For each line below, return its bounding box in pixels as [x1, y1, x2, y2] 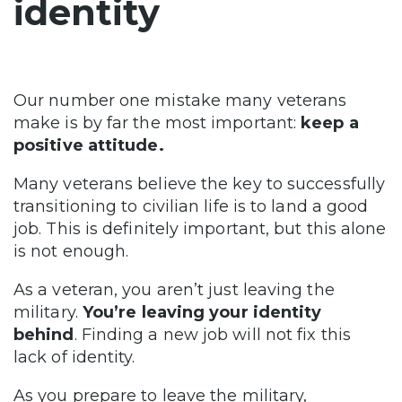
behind [13, 324, 74, 345]
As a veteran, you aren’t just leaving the [13, 279, 335, 300]
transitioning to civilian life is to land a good [13, 196, 369, 216]
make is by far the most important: [13, 112, 301, 133]
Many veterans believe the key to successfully [13, 173, 386, 194]
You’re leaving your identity [82, 301, 322, 322]
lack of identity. [13, 346, 135, 367]
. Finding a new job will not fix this [74, 324, 351, 345]
